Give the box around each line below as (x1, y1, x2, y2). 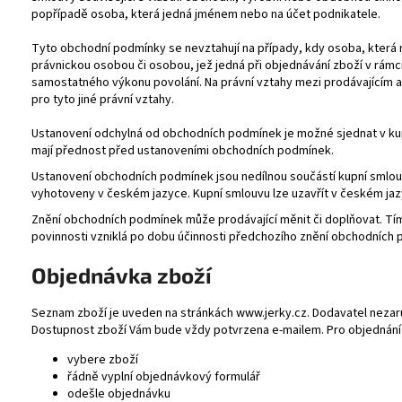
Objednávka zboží (31, 261, 212, 288)
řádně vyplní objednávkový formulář (67, 367, 260, 386)
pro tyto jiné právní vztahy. (31, 90, 174, 109)
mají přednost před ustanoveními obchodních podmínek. (31, 141, 334, 160)
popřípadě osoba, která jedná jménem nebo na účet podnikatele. (31, 4, 380, 23)
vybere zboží (67, 350, 138, 369)
